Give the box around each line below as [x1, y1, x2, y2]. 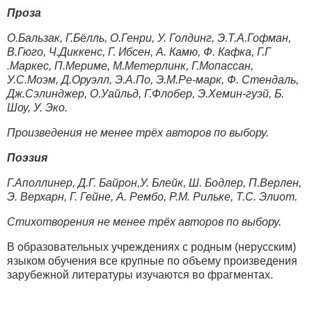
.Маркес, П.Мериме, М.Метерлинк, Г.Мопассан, [7, 59, 253, 72]
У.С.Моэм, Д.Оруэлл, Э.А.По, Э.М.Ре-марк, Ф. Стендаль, [7, 73, 299, 86]
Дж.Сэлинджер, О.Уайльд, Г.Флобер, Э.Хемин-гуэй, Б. [7, 87, 284, 100]
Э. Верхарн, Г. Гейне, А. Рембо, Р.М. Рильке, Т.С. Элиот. [7, 190, 297, 203]
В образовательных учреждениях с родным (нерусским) [7, 240, 296, 253]
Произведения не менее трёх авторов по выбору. [7, 126, 269, 139]
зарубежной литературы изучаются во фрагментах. [7, 268, 273, 281]
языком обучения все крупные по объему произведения [7, 254, 297, 267]
